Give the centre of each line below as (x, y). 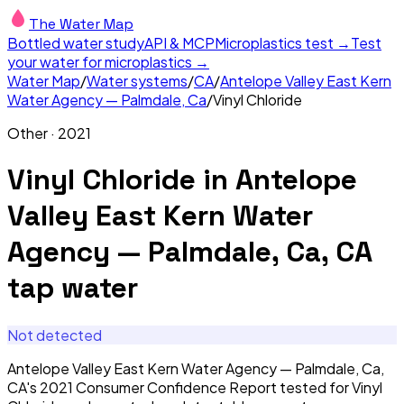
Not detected (55, 335)
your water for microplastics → (108, 62)
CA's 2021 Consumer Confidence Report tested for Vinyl (195, 387)
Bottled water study (76, 43)
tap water (73, 288)
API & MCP (179, 43)
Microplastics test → (283, 43)
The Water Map (81, 24)
